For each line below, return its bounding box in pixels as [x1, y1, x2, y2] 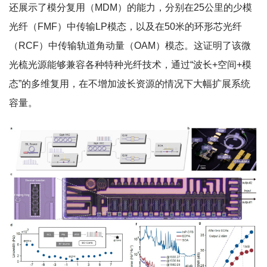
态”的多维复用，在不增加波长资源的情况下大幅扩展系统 [9, 79, 250, 89]
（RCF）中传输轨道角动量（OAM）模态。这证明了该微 [9, 41, 251, 51]
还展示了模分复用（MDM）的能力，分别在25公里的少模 [9, 2, 252, 13]
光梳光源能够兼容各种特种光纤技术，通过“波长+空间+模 [9, 60, 252, 70]
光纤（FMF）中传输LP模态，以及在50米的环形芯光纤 [9, 21, 242, 32]
